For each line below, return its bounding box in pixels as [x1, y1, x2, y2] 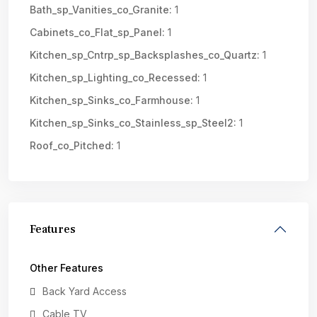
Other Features [30, 262, 103, 274]
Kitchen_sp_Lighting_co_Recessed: [30, 71, 200, 83]
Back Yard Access [42, 285, 127, 297]
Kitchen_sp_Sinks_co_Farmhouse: [30, 94, 193, 106]
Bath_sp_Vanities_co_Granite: [30, 4, 172, 16]
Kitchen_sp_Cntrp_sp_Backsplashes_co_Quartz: [30, 49, 260, 61]
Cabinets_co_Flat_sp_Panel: [30, 26, 165, 38]
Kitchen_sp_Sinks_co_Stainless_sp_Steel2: [30, 117, 236, 129]
